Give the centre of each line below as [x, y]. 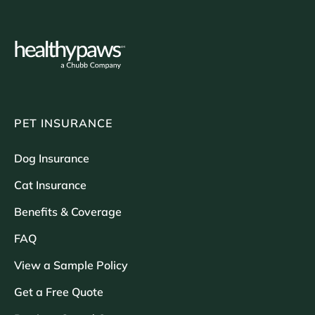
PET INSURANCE [63, 123]
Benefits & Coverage [68, 212]
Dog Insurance [52, 159]
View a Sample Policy [71, 265]
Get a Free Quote [59, 292]
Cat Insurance [50, 185]
